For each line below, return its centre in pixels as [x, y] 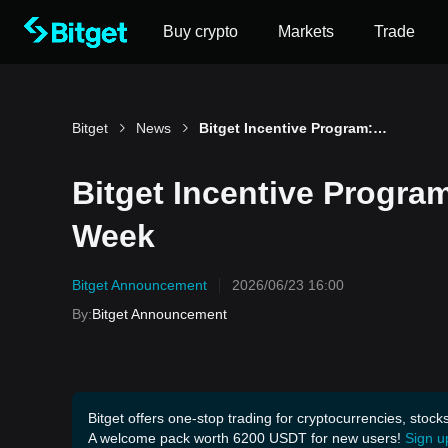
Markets [306, 31]
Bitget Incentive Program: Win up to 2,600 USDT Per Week [380, 128]
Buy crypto [200, 31]
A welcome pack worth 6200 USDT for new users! [244, 438]
